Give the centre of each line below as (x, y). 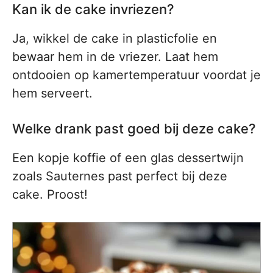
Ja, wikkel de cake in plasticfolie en (115, 39)
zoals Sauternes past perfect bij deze (120, 176)
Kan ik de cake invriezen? (93, 9)
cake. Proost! (50, 195)
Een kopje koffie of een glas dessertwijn (128, 158)
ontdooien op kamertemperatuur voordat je (136, 75)
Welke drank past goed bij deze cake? (134, 129)
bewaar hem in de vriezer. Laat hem (115, 57)
